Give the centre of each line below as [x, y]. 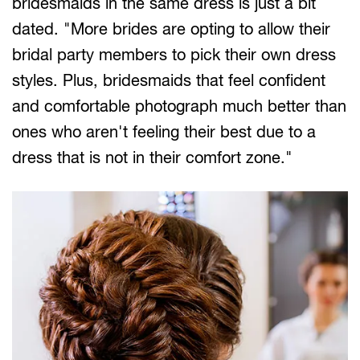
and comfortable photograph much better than [179, 105]
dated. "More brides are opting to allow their [171, 28]
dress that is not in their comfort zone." [152, 157]
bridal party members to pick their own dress [174, 54]
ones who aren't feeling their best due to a [164, 131]
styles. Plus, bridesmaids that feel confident [169, 80]
